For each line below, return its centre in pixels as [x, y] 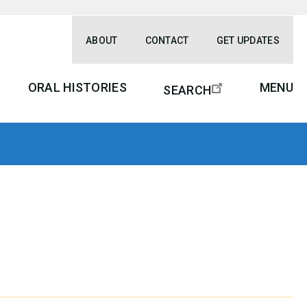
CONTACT [167, 40]
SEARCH [187, 90]
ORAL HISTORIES [77, 87]
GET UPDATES [248, 40]
